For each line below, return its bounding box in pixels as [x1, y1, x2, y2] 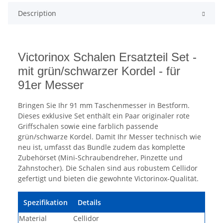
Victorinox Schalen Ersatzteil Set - [18, 50, 197, 64]
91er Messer [18, 78, 84, 92]
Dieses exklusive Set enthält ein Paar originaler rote [18, 111, 190, 121]
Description [18, 8, 56, 18]
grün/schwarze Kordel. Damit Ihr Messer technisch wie [18, 132, 201, 142]
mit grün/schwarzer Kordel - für [18, 64, 180, 78]
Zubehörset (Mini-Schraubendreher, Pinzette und [18, 153, 183, 163]
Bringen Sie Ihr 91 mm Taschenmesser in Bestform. [18, 101, 190, 111]
